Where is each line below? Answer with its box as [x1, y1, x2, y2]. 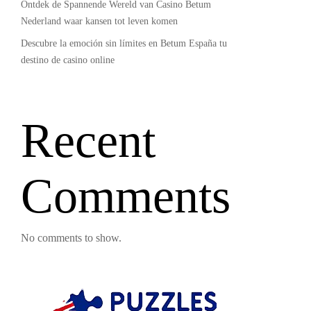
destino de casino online [20, 55, 115, 65]
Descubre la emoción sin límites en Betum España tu [20, 38, 227, 49]
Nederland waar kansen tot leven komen [20, 16, 178, 26]
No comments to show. [20, 232, 121, 244]
